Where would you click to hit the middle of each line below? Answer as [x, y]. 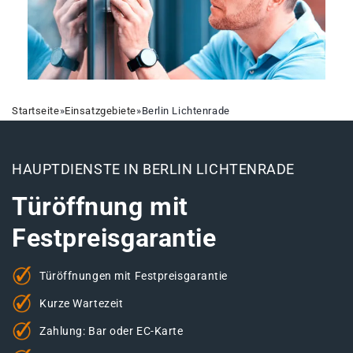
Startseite [36, 111]
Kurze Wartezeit [82, 303]
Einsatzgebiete [101, 111]
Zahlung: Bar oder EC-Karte [111, 331]
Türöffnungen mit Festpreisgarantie [134, 275]
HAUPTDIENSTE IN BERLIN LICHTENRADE [154, 169]
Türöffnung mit [100, 207]
